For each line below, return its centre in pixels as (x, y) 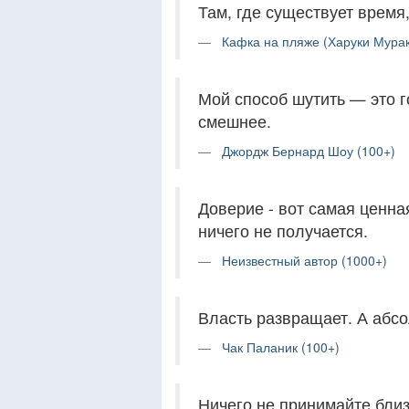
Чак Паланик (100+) (281, 346)
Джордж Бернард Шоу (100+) (309, 150)
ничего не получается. (283, 230)
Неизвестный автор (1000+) (304, 260)
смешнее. (235, 121)
